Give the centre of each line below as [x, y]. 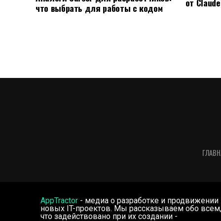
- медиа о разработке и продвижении [148, 200]
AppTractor [59, 200]
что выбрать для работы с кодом [99, 8]
